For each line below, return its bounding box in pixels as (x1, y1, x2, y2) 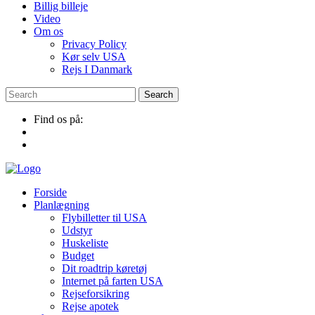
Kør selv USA (62, 51, 126, 63)
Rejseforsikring (62, 288, 129, 300)
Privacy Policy (62, 38, 127, 50)
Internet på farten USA (62, 275, 163, 287)
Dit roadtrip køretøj (62, 262, 147, 274)
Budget (62, 250, 94, 262)
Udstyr (62, 224, 92, 236)
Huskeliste (62, 237, 108, 249)
